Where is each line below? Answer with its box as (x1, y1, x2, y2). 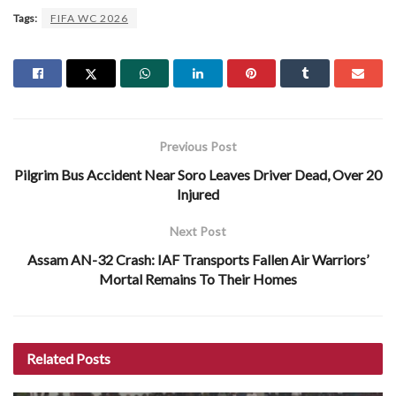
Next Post (170, 223, 226, 239)
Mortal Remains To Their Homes (99, 270, 297, 287)
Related (27, 349, 73, 367)
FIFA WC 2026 (50, 11, 128, 25)
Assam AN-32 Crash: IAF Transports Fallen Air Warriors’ (27, 250, 369, 268)
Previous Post (159, 138, 237, 154)
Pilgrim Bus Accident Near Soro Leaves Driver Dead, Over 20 (14, 165, 382, 183)
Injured (177, 185, 219, 202)
